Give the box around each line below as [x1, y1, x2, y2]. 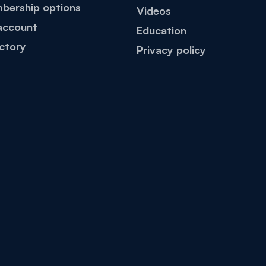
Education [137, 24, 186, 37]
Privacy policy [137, 43, 206, 56]
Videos [137, 4, 171, 17]
